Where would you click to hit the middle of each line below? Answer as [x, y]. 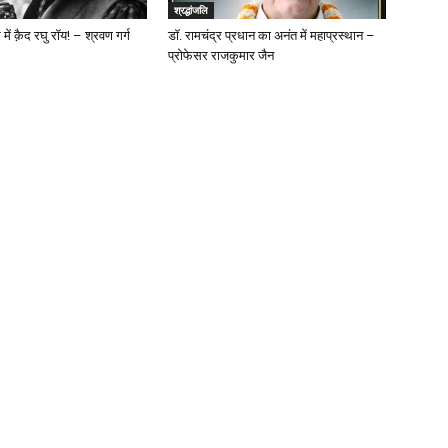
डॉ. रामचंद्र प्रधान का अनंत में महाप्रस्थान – [271, 35]
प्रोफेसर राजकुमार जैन [221, 55]
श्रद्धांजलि [191, 10]
